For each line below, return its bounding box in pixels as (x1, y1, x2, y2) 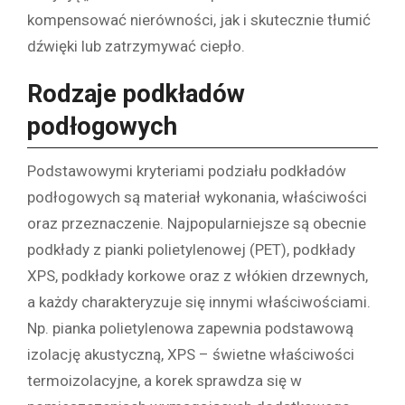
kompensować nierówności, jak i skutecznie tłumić (27, 10, 371, 29)
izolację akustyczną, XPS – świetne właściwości (27, 345, 354, 364)
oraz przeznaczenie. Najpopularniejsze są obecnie (27, 214, 366, 233)
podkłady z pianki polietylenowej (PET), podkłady (27, 240, 355, 259)
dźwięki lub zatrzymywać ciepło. (27, 36, 245, 55)
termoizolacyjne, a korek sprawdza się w (27, 372, 302, 391)
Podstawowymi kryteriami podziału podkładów (27, 162, 346, 181)
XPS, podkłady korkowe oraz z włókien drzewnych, (27, 267, 368, 286)
